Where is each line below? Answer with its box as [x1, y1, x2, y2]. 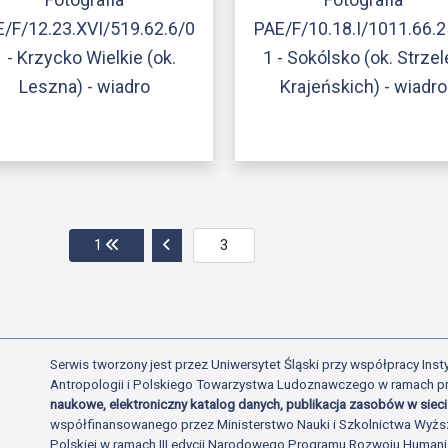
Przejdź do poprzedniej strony [169, 235, 364, 254]
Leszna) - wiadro [18, 76, 150, 98]
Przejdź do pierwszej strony [118, 235, 299, 254]
